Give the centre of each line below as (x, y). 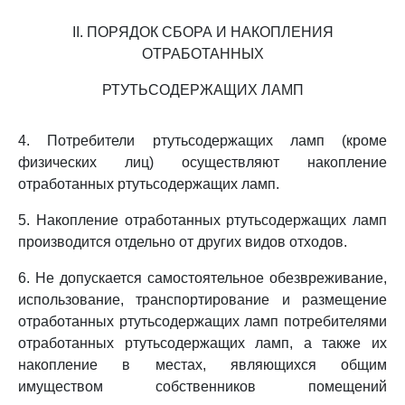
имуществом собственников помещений (202, 386)
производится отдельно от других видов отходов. (183, 242)
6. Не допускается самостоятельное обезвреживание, (202, 278)
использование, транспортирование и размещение (202, 300)
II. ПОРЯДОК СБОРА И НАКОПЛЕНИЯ (202, 32)
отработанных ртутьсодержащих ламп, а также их (202, 343)
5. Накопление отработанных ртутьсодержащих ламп (202, 220)
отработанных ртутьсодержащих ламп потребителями (202, 321)
